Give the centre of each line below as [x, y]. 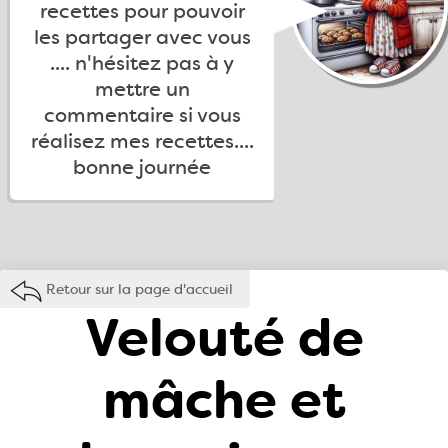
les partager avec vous [142, 37]
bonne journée [142, 167]
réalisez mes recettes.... [142, 141]
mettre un [142, 89]
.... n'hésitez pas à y [142, 63]
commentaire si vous [142, 115]
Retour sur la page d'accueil [139, 289]
